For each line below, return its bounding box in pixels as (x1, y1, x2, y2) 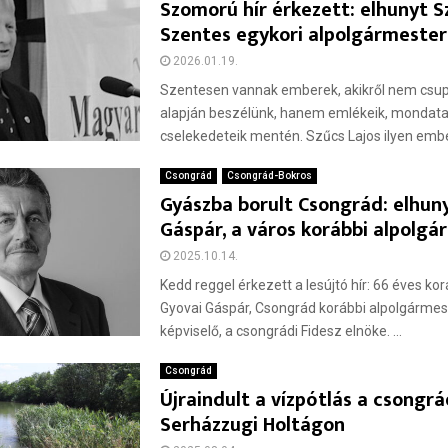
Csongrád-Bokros (227, 170, 313, 181)
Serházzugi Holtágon (160, 408, 346, 442)
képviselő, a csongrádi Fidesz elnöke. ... (160, 323, 403, 339)
